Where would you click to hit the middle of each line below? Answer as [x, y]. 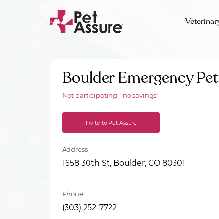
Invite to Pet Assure [111, 123]
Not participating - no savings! [110, 95]
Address [75, 149]
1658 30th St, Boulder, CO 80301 [124, 163]
